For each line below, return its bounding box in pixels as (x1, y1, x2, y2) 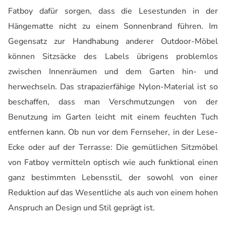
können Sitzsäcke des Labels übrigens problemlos (8, 50, 218, 62)
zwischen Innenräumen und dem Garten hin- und (8, 66, 218, 77)
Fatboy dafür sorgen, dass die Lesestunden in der (8, 5, 218, 17)
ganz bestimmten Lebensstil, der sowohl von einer (8, 172, 218, 183)
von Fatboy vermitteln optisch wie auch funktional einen (8, 156, 218, 168)
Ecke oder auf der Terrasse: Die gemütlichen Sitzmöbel (8, 141, 218, 153)
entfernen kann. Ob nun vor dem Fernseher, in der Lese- (8, 126, 218, 138)
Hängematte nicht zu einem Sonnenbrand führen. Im (8, 20, 218, 32)
